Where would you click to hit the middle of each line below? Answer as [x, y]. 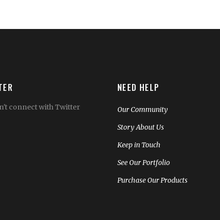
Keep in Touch [139, 145]
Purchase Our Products [152, 180]
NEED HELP [138, 87]
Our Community [143, 109]
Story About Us [141, 127]
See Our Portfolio [144, 162]
